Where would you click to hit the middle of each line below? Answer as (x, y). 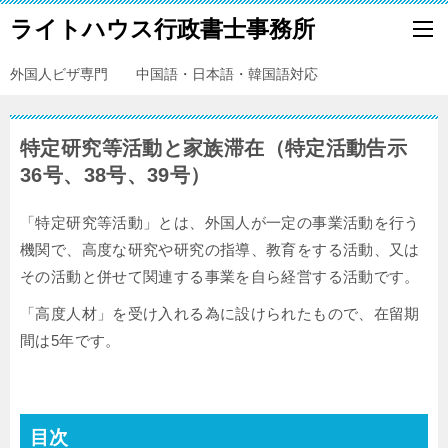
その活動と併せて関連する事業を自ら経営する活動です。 (220, 276)
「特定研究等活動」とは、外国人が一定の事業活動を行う (220, 222)
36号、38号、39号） (115, 175)
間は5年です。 (70, 340)
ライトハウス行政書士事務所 (162, 29)
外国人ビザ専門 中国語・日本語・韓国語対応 (164, 74)
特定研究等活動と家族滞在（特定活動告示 (214, 148)
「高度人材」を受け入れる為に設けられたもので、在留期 (220, 313)
